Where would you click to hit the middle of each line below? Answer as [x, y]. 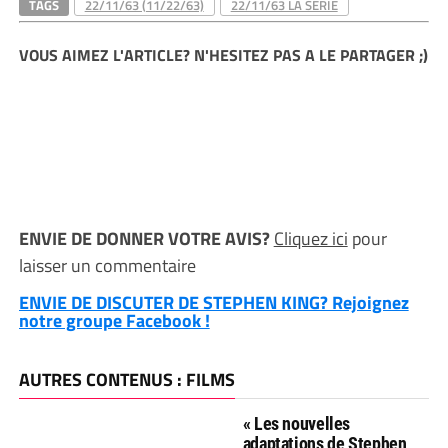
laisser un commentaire [107, 265]
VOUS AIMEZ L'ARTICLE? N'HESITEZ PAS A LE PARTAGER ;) [223, 55]
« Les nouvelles [296, 423]
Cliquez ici [310, 238]
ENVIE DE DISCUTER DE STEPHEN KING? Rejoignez [213, 302]
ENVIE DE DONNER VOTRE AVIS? [146, 238]
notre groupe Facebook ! [114, 320]
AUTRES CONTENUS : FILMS [126, 379]
